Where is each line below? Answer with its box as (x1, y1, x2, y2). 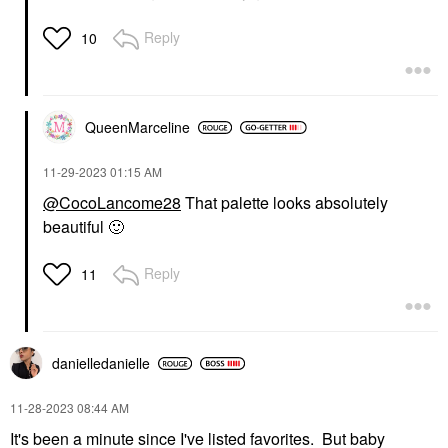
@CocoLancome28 (43, 191, 181, 215)
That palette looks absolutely (181, 191, 388, 215)
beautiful (43, 215, 108, 239)
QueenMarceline (85, 117, 190, 138)
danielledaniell (52, 353, 142, 374)
